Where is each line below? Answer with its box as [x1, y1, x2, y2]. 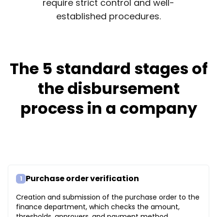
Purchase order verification [26, 172, 139, 184]
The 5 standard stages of [9, 57, 208, 79]
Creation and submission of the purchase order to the [16, 192, 200, 202]
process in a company [20, 97, 197, 119]
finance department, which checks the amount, [16, 201, 180, 212]
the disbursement [37, 77, 180, 99]
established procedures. [56, 10, 161, 22]
